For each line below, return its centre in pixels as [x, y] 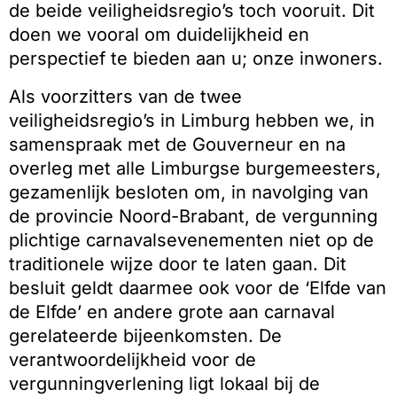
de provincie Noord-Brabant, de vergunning [193, 216]
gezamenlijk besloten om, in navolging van [189, 192]
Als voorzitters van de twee [125, 97]
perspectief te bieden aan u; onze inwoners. [196, 58]
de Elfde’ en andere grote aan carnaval [172, 312]
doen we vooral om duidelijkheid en [159, 35]
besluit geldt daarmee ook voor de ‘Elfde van [198, 288]
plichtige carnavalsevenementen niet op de [191, 240]
